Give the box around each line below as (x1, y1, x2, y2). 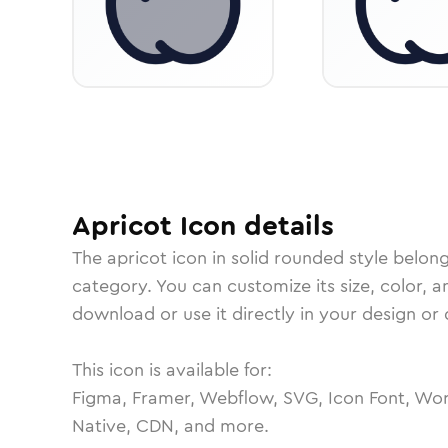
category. (72, 273, 156, 299)
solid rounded (231, 245, 344, 271)
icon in (167, 245, 231, 271)
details (236, 206, 334, 246)
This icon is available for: (72, 357, 272, 383)
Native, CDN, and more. (72, 413, 269, 439)
